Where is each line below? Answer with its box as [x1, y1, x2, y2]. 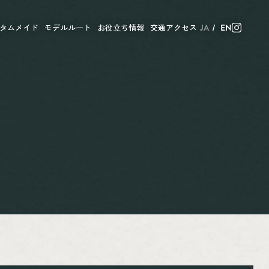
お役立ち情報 [97, 22, 144, 33]
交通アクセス [150, 22, 197, 33]
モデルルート [44, 22, 91, 33]
